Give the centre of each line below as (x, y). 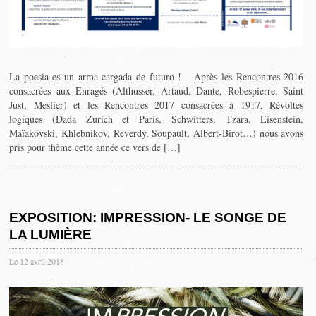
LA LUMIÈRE (51, 234)
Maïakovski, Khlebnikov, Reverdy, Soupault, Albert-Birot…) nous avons (157, 133)
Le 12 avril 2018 (37, 261)
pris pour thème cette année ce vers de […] (95, 147)
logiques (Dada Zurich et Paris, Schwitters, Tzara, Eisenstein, (157, 119)
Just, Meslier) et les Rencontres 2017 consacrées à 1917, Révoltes (157, 104)
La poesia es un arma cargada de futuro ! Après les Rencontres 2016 (157, 76)
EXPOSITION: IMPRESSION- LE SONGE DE (148, 217)
